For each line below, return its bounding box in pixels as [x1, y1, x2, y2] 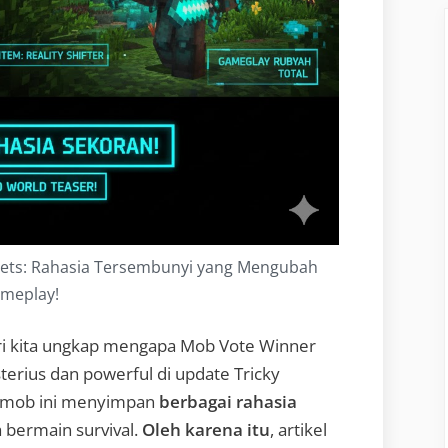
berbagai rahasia [159, 389, 297, 413]
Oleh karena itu [142, 417, 270, 441]
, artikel [270, 417, 327, 441]
